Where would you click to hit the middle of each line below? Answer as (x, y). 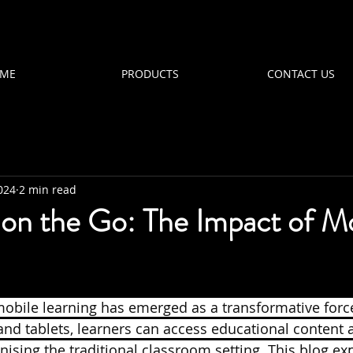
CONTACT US (301, 74)
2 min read (48, 189)
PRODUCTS (150, 74)
